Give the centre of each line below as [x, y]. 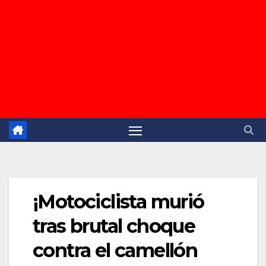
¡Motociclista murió [118, 202]
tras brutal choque [114, 226]
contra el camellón [115, 251]
